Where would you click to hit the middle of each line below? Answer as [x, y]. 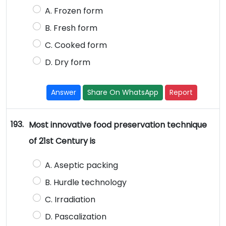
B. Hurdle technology [86, 183]
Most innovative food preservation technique [118, 125]
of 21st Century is [62, 141]
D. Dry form [67, 63]
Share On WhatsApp [123, 93]
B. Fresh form [71, 28]
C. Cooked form [76, 45]
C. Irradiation [70, 200]
